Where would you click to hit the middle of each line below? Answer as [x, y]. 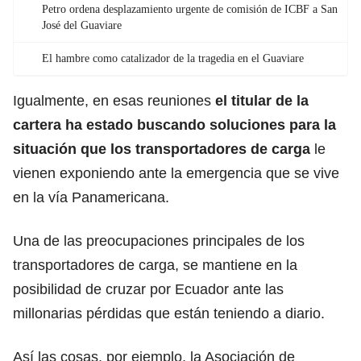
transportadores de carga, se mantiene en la [155, 265]
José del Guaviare [82, 25]
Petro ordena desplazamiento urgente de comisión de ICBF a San [190, 9]
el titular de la [262, 100]
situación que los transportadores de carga [162, 149]
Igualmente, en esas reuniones [114, 100]
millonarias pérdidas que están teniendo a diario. [169, 313]
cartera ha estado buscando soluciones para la [174, 124]
